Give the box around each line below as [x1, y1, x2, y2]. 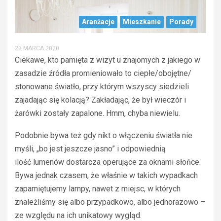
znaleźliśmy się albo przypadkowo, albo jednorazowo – [15, 197, 205, 207]
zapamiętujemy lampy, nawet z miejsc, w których [15, 184, 181, 194]
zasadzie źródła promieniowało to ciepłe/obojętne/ [15, 69, 191, 78]
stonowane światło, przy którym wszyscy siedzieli [15, 82, 189, 92]
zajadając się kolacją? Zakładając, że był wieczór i [15, 95, 186, 105]
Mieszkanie [123, 18, 161, 26]
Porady [169, 18, 193, 26]
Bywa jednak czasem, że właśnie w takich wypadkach [15, 171, 198, 181]
